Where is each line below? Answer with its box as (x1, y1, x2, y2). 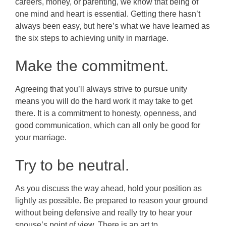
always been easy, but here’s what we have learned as (15, 21, 210, 30)
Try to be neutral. (15, 156, 129, 174)
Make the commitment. (15, 57, 168, 74)
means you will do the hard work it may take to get (15, 96, 192, 105)
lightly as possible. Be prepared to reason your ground (15, 196, 208, 205)
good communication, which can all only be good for (15, 121, 200, 130)
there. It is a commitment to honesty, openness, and (15, 108, 197, 118)
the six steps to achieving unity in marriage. (15, 33, 168, 42)
